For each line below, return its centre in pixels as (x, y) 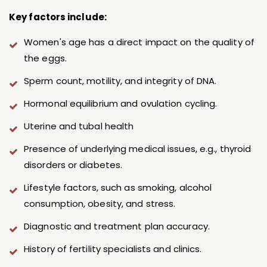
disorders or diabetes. (73, 165)
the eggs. (45, 58)
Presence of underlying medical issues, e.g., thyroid (138, 149)
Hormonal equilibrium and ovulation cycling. (121, 104)
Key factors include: (58, 17)
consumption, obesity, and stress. (100, 204)
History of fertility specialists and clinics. (113, 249)
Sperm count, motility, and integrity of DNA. (120, 81)
